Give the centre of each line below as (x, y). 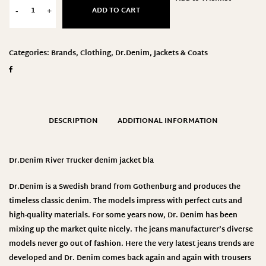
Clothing (96, 53)
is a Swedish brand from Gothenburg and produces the (142, 187)
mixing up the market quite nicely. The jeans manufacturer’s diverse (131, 229)
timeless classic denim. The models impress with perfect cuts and (126, 201)
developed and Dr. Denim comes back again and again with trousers (130, 258)
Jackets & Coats (181, 53)
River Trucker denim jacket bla (99, 161)
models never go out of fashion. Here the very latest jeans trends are (132, 244)
